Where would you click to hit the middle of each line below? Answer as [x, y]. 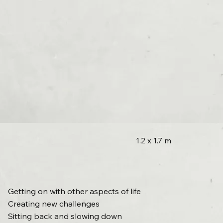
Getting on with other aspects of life [75, 191]
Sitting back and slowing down [65, 216]
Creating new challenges [54, 204]
